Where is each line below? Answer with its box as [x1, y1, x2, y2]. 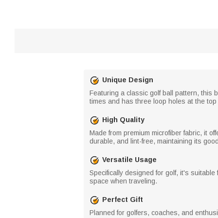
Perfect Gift [102, 196, 143, 203]
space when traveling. [90, 177, 157, 185]
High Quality [102, 116, 145, 124]
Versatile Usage [102, 156, 157, 163]
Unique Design [102, 76, 153, 84]
